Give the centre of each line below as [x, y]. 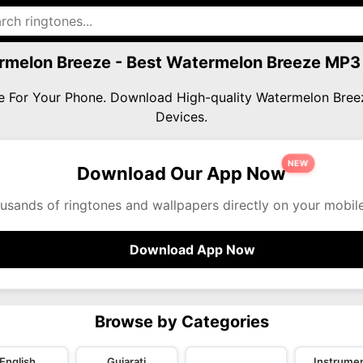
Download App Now [193, 250]
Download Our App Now [181, 173]
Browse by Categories [181, 322]
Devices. [181, 117]
